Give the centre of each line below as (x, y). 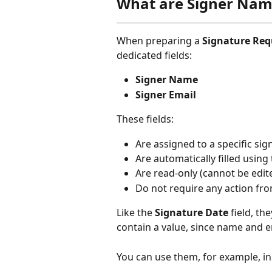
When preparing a (159, 41)
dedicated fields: (154, 56)
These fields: (145, 119)
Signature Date (192, 213)
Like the (136, 213)
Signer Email (166, 94)
